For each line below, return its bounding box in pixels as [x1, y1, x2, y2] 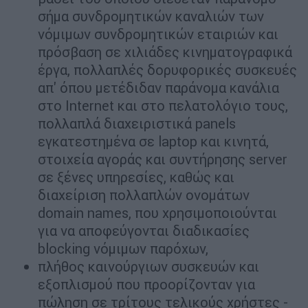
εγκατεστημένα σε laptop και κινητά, [38, 133, 269, 151]
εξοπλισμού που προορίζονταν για [38, 276, 255, 294]
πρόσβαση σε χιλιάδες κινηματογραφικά [38, 43, 292, 61]
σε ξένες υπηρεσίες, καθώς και [38, 168, 234, 186]
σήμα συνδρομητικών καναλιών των [38, 8, 264, 25]
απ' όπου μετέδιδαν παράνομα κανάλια [38, 79, 279, 97]
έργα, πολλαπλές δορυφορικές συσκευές [38, 61, 297, 79]
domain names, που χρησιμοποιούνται [38, 204, 277, 222]
